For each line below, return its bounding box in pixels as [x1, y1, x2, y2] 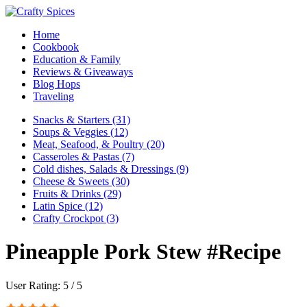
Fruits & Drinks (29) [33, 188, 121, 199]
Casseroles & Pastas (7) [33, 151, 134, 162]
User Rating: [5, 279, 63, 291]
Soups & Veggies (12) [33, 126, 128, 138]
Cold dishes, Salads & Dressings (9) [33, 163, 188, 175]
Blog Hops [33, 78, 80, 90]
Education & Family [33, 53, 121, 65]
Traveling [33, 90, 74, 102]
